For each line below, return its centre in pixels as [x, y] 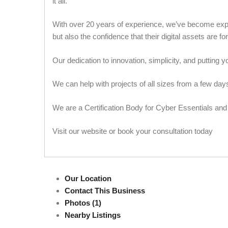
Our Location [88, 178]
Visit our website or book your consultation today [133, 131]
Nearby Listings [93, 215]
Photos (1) [83, 203]
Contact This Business [105, 190]
